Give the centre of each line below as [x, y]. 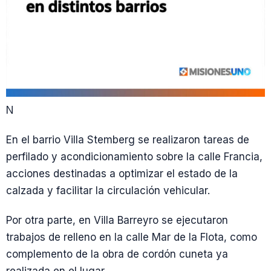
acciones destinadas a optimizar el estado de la [122, 174]
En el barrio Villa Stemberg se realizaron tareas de [128, 140]
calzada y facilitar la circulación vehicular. [108, 191]
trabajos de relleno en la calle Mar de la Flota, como [132, 237]
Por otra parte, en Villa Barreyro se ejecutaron [117, 220]
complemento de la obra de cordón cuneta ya [117, 254]
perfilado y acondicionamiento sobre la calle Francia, [134, 157]
